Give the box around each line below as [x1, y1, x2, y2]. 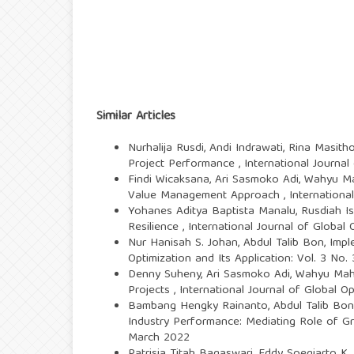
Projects [128, 281, 174, 302]
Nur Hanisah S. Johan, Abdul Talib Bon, [128, 233, 330, 254]
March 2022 [128, 328, 190, 349]
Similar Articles [96, 106, 175, 129]
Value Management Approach [128, 186, 284, 207]
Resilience [128, 217, 183, 239]
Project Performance [128, 154, 239, 175]
